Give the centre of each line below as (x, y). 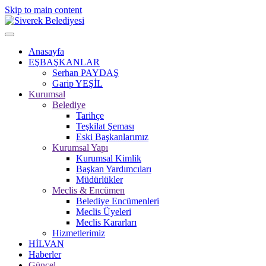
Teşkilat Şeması (105, 126)
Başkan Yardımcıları (114, 169)
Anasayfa (46, 51)
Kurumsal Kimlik (109, 158)
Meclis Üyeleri (104, 212)
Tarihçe (90, 115)
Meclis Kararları (106, 222)
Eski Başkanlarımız (112, 137)
